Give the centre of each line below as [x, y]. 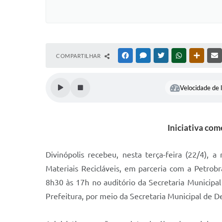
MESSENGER [164, 55]
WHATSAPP [198, 55]
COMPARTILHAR [79, 56]
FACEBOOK [145, 55]
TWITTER [178, 55]
